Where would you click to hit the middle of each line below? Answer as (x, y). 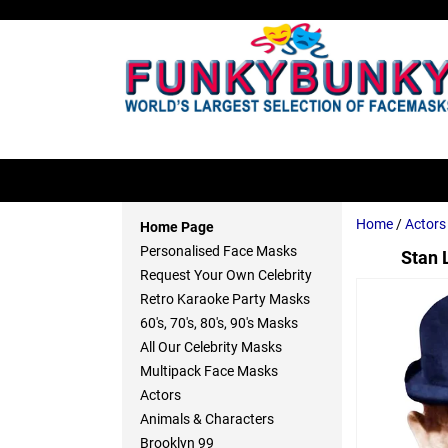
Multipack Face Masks (208, 371)
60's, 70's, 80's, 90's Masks (218, 323)
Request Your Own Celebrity (225, 275)
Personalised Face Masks (218, 251)
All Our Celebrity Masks (210, 347)
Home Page (176, 227)
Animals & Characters (206, 419)
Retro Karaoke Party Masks (224, 299)
